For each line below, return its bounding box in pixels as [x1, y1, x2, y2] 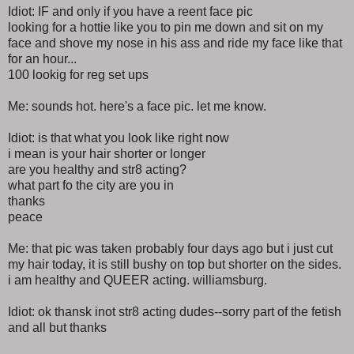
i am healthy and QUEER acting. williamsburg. [8, 273, 267, 287]
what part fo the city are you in [8, 178, 174, 192]
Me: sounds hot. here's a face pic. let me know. [8, 99, 266, 113]
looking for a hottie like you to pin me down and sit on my [8, 20, 323, 34]
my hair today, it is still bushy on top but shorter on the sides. [8, 257, 341, 271]
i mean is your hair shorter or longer [8, 146, 205, 160]
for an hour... [8, 51, 77, 66]
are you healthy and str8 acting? [8, 162, 186, 176]
